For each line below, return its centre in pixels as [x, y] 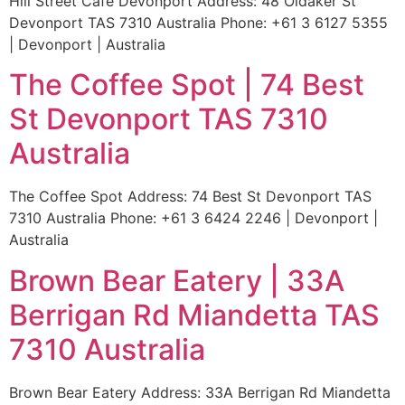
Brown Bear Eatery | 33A [177, 280]
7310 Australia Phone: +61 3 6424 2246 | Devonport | [193, 218]
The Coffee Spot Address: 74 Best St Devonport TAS [190, 197]
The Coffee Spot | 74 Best [187, 85]
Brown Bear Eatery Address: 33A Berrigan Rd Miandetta [200, 392]
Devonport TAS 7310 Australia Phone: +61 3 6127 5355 [198, 22]
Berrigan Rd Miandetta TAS [194, 315]
